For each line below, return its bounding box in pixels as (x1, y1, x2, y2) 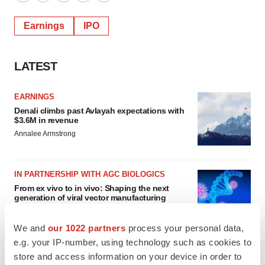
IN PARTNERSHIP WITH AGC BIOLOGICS (14, 170, 165, 179)
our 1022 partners (47, 222, 125, 233)
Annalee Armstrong (14, 130, 76, 138)
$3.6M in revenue (14, 115, 78, 125)
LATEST (14, 60, 57, 73)
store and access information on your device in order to (14, 251, 242, 261)
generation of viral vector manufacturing (14, 193, 166, 202)
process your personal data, (125, 222, 244, 233)
